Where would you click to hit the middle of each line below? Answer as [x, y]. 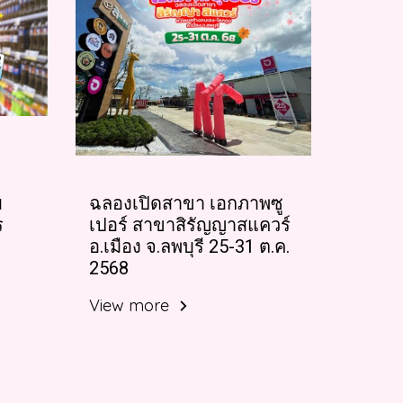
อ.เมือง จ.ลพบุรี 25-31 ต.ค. [189, 246]
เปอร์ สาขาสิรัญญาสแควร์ [189, 224]
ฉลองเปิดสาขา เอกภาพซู [186, 203]
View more [131, 305]
